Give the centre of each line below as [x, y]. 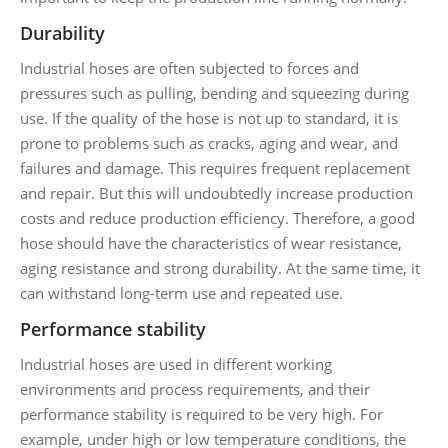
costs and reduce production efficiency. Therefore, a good [217, 217]
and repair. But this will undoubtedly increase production [216, 192]
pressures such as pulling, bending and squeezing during [214, 92]
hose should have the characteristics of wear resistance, [211, 242]
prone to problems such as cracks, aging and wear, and [209, 142]
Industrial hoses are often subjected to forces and [189, 67]
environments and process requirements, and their [195, 388]
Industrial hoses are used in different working [176, 363]
